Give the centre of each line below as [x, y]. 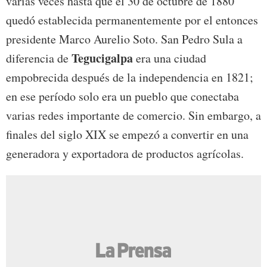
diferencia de [39, 58]
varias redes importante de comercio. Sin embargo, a [133, 116]
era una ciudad [170, 58]
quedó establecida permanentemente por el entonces [132, 20]
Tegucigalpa [102, 58]
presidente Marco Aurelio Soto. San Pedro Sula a [124, 39]
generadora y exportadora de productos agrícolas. [125, 154]
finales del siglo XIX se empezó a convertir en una [127, 135]
